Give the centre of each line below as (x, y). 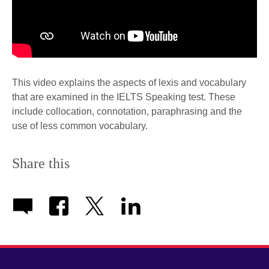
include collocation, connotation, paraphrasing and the (127, 112)
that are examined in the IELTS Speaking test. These (124, 97)
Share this (41, 164)
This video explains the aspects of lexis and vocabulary (129, 83)
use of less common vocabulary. (80, 126)
